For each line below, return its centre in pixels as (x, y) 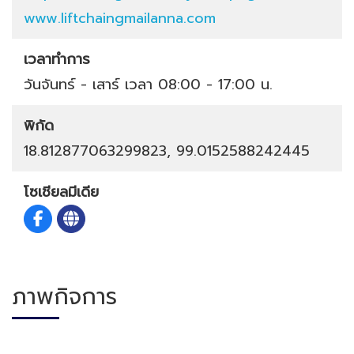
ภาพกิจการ (64, 297)
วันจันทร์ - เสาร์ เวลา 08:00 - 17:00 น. (148, 85)
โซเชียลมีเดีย (61, 192)
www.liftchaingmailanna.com (120, 19)
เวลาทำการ (57, 60)
